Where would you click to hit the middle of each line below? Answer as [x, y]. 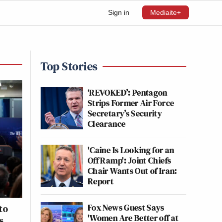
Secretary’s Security [125, 113]
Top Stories [69, 66]
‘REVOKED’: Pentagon [128, 92]
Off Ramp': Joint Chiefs [130, 160]
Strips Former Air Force [131, 103]
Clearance [107, 124]
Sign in [119, 12]
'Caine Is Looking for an [131, 150]
